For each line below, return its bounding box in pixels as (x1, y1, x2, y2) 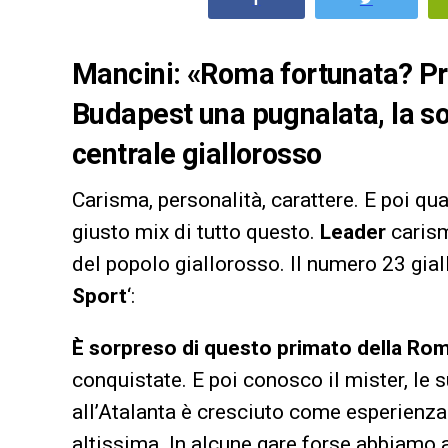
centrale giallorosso (72, 136, 322, 171)
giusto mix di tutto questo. (72, 219, 320, 244)
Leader (320, 219, 386, 244)
